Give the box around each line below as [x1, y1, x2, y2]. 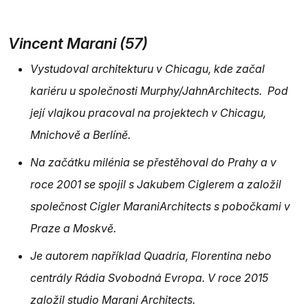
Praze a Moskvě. [30, 221, 116, 235]
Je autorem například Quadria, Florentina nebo [30, 248, 272, 263]
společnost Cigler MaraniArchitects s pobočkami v [30, 199, 290, 213]
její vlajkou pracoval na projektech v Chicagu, [30, 105, 266, 120]
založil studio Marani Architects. [30, 292, 195, 307]
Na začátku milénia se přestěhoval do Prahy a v [30, 155, 276, 169]
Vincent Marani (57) [8, 34, 148, 52]
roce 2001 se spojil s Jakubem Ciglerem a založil [30, 177, 281, 191]
